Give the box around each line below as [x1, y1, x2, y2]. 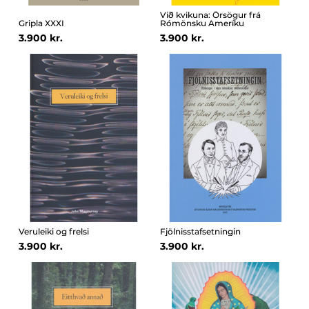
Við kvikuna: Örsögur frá [160, 9, 261, 20]
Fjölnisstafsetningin [160, 226, 241, 237]
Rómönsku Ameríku [160, 17, 244, 28]
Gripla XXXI [18, 17, 64, 28]
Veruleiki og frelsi [18, 226, 89, 237]
